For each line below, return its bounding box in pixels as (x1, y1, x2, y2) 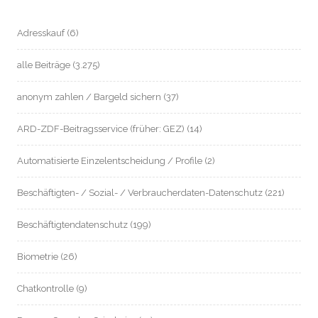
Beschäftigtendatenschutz (17, 219, 128, 230)
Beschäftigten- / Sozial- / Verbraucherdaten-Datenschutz (17, 187, 263, 198)
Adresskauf (17, 28, 65, 38)
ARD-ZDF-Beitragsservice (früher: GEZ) (17, 124, 185, 134)
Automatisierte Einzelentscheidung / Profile (17, 155, 202, 166)
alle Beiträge (17, 60, 70, 70)
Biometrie (17, 251, 58, 262)
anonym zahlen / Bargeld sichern (17, 92, 161, 102)
